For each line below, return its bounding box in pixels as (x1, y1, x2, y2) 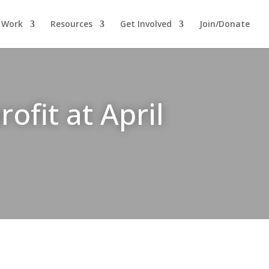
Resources (50, 18, 92, 29)
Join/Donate (199, 18, 250, 29)
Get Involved (120, 18, 172, 29)
